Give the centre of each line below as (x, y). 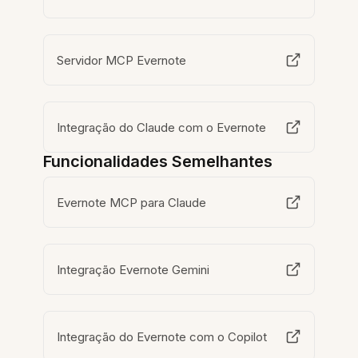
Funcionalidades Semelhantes (158, 161)
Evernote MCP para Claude (132, 202)
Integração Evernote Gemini (133, 269)
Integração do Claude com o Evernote (162, 127)
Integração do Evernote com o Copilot (162, 336)
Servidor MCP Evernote (122, 60)
